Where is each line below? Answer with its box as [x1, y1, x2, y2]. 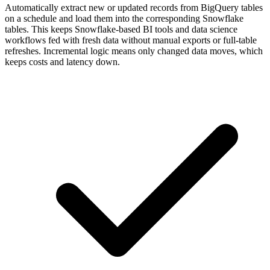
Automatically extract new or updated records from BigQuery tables [5, 2, 263, 13]
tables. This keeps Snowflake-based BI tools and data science [5, 24, 237, 34]
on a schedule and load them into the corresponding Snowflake [5, 13, 243, 24]
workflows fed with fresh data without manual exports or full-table [5, 34, 257, 45]
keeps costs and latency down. [5, 56, 120, 67]
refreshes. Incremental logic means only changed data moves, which [5, 45, 263, 56]
